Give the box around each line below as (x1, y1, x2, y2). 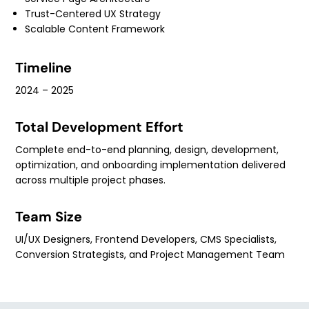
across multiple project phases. (15, 173, 166, 188)
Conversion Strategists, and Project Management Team (15, 248, 286, 262)
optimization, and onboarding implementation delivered (15, 158, 286, 172)
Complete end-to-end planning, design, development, (15, 143, 279, 157)
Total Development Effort (15, 118, 184, 137)
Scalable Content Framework (25, 22, 166, 37)
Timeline (15, 59, 72, 77)
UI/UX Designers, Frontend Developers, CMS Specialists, (15, 232, 277, 247)
